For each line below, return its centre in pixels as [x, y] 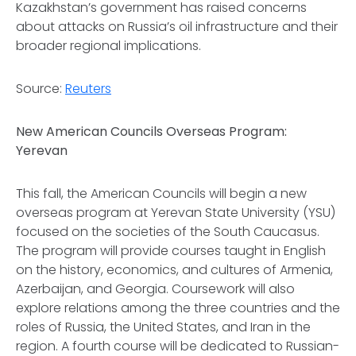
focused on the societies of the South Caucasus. [168, 232]
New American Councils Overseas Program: [151, 132]
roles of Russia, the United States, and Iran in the [163, 327]
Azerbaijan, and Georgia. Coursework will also [155, 289]
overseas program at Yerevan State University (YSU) [176, 213]
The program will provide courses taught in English [171, 251]
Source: [41, 89]
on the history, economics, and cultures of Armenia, [174, 270]
